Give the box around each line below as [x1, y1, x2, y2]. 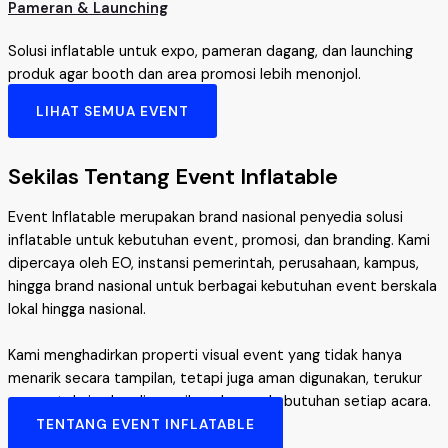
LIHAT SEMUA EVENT [36, 102, 189, 121]
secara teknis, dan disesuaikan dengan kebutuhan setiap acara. [8, 391, 431, 411]
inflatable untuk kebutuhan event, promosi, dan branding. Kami [8, 230, 430, 250]
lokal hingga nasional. [8, 299, 146, 319]
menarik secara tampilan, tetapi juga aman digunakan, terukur [8, 368, 422, 388]
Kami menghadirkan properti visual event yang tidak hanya [8, 345, 402, 365]
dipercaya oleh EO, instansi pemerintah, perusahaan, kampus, [8, 253, 419, 273]
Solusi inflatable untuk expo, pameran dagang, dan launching [8, 41, 413, 61]
